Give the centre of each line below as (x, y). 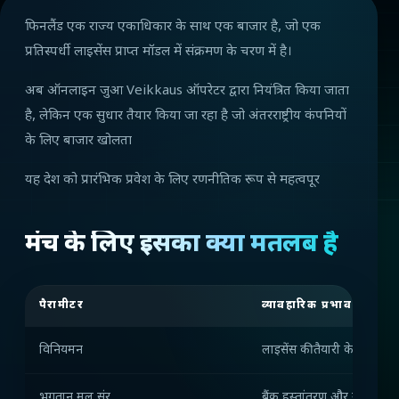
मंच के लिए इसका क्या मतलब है (182, 245)
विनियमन (61, 351)
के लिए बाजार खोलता (78, 142)
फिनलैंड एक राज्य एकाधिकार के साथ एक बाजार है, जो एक (173, 28)
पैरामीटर (62, 306)
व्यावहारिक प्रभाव (307, 306)
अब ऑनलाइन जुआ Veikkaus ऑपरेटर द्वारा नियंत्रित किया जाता (187, 92)
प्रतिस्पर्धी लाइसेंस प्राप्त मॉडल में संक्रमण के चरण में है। (159, 53)
